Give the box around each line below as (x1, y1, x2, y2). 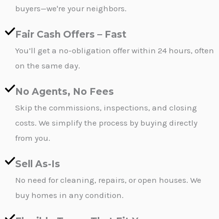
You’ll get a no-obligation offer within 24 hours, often (15, 45, 214, 55)
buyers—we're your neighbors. (15, 3, 127, 13)
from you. (15, 132, 50, 143)
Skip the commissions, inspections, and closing (15, 102, 197, 112)
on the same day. (15, 60, 80, 70)
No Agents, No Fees (15, 86, 114, 97)
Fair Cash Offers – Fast (15, 28, 127, 40)
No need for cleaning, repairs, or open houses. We (15, 175, 201, 185)
